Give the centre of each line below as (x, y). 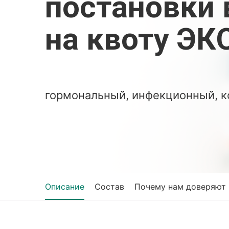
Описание (65, 187)
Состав (109, 187)
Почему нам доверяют (180, 187)
